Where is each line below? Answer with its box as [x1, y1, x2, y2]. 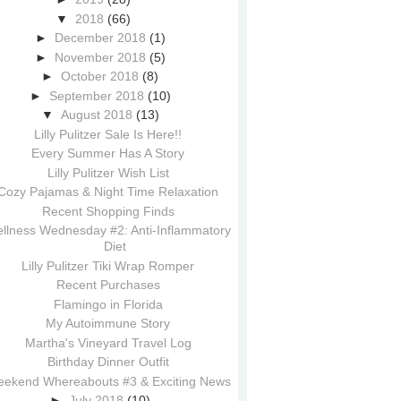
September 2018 [48, 88, 144, 103]
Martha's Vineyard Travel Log [24, 335, 192, 350]
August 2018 [60, 107, 132, 122]
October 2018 [61, 69, 140, 83]
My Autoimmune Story [46, 316, 171, 330]
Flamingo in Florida [53, 296, 163, 311]
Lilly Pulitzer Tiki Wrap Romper [21, 258, 195, 273]
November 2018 [54, 49, 146, 64]
